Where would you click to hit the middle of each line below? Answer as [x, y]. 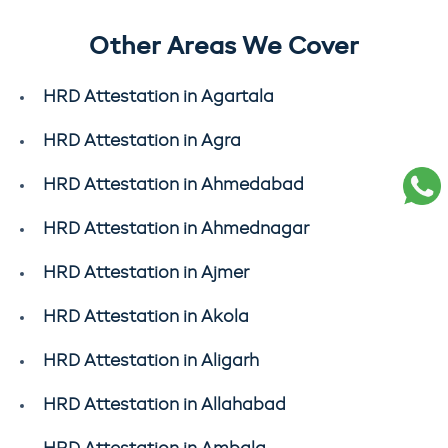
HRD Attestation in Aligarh [151, 361]
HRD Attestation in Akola [146, 317]
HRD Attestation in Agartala [158, 97]
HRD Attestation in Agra [142, 141]
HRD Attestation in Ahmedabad [173, 185]
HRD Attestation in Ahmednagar [176, 229]
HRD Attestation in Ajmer [146, 273]
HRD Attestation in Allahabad [164, 405]
